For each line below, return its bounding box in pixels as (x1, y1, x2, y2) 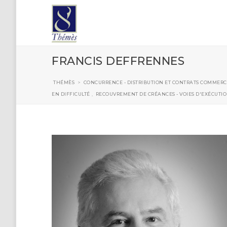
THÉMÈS (53, 80, 74, 85)
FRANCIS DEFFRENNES (52, 54, 184, 68)
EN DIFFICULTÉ (52, 91, 90, 97)
